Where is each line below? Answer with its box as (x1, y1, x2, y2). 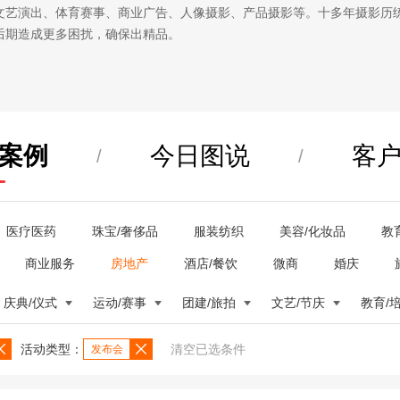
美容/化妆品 (279, 224, 346, 238)
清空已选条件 (171, 342, 246, 356)
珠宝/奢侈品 (92, 224, 158, 238)
